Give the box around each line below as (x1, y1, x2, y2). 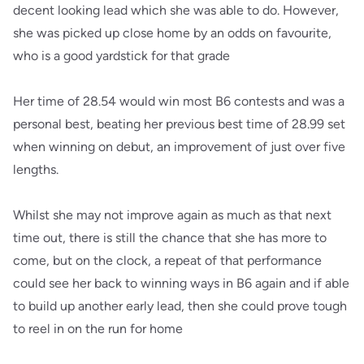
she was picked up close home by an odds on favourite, (13, 24, 331, 41)
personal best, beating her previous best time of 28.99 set (13, 115, 345, 132)
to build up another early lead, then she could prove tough (13, 297, 347, 314)
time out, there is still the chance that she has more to (13, 229, 327, 245)
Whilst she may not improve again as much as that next (13, 206, 331, 223)
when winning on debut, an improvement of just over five (13, 138, 345, 154)
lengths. (13, 161, 58, 177)
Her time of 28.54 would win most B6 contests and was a (13, 93, 344, 109)
